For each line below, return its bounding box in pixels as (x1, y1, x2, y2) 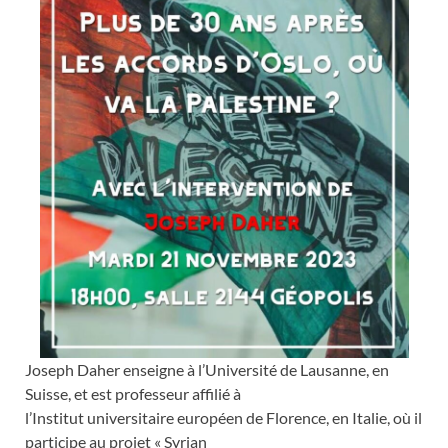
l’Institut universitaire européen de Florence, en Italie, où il (25, 408, 422, 428)
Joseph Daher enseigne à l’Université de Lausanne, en (25, 360, 389, 380)
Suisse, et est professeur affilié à (25, 384, 241, 404)
